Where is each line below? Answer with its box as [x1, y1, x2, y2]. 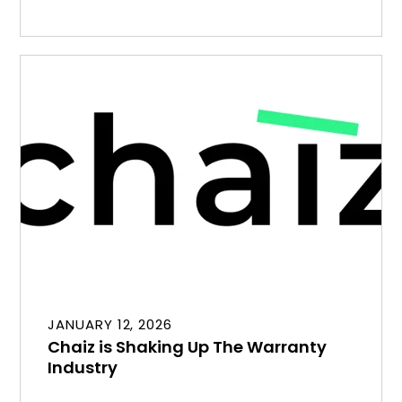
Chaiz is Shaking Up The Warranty [48, 335, 328, 358]
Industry [48, 355, 118, 379]
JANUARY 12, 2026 [48, 314, 172, 334]
